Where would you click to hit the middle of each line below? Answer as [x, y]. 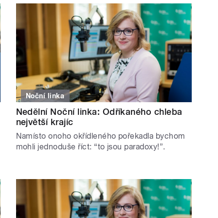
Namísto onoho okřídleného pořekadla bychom [100, 136]
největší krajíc [45, 122]
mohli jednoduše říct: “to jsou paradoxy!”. [92, 146]
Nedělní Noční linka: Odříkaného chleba [99, 111]
